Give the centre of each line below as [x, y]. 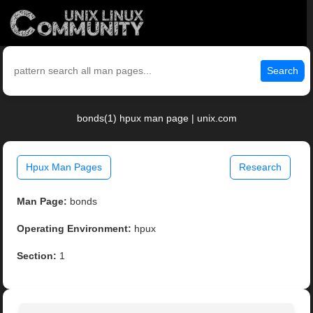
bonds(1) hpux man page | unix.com [156, 118]
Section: [37, 256]
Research [260, 167]
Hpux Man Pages [64, 167]
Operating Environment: [74, 229]
